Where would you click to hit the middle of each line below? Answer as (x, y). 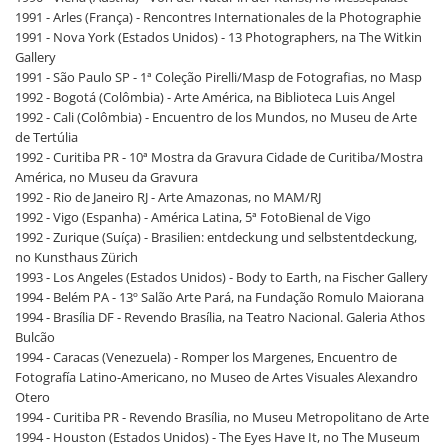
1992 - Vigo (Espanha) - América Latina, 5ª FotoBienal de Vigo (193, 216)
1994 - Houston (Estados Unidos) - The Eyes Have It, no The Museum (217, 436)
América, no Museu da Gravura (106, 176)
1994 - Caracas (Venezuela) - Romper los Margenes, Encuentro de (206, 356)
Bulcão (35, 336)
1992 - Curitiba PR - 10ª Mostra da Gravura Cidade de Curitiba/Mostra (219, 156)
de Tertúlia (46, 136)
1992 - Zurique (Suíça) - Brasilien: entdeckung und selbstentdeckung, (216, 236)
